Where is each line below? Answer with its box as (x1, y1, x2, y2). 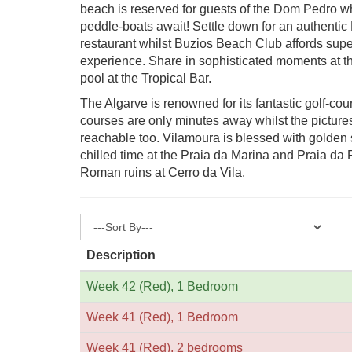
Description (86, 248, 156, 262)
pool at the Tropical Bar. (80, 71, 211, 85)
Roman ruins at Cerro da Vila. (80, 166, 245, 179)
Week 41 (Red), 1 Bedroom (86, 310, 238, 324)
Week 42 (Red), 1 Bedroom (86, 280, 238, 293)
